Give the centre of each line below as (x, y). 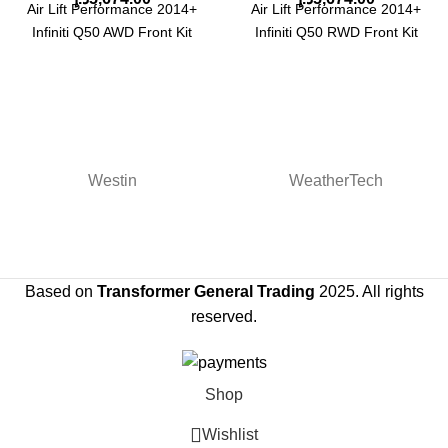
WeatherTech (336, 180)
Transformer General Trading (205, 291)
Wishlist (230, 434)
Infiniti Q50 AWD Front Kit (112, 31)
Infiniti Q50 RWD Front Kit (336, 31)
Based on (60, 291)
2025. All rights (371, 291)
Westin (112, 180)
